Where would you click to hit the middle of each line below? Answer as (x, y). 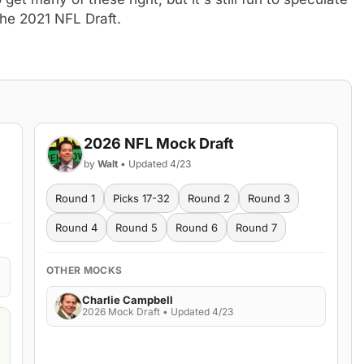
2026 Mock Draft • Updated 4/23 (157, 312)
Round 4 (76, 227)
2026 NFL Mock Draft (158, 143)
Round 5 (136, 227)
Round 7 (256, 227)
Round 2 (208, 198)
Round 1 (75, 198)
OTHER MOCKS (84, 270)
